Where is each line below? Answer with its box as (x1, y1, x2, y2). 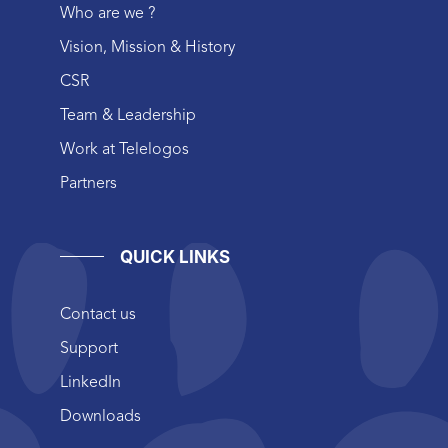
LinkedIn (60, 375, 121, 391)
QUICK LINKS (120, 247, 230, 267)
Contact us (60, 307, 136, 323)
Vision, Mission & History (60, 40, 235, 56)
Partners (60, 176, 117, 192)
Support (60, 341, 118, 357)
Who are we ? (60, 6, 155, 22)
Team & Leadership (60, 108, 196, 124)
